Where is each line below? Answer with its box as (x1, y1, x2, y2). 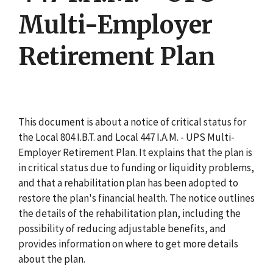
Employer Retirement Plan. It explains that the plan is (18, 145, 252, 159)
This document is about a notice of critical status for (18, 115, 246, 129)
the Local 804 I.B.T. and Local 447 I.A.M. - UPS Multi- (18, 130, 235, 144)
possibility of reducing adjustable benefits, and (18, 221, 226, 235)
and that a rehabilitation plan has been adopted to (18, 175, 238, 190)
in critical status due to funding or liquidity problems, (18, 160, 254, 174)
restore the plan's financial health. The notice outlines (18, 191, 255, 205)
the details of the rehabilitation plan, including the (18, 206, 241, 220)
